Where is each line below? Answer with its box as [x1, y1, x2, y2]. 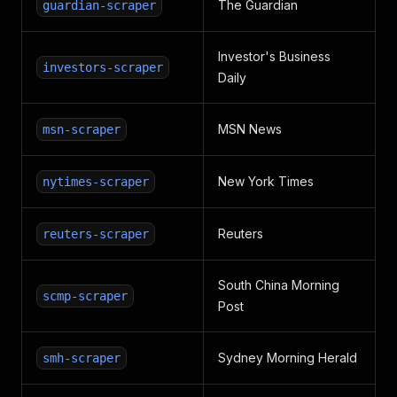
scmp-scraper [43, 289, 128, 303]
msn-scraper [43, 122, 121, 136]
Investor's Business [218, 49, 331, 64]
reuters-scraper [43, 227, 149, 241]
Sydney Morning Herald [218, 350, 357, 365]
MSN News [218, 121, 282, 136]
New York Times [218, 174, 314, 189]
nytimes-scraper [43, 175, 149, 189]
